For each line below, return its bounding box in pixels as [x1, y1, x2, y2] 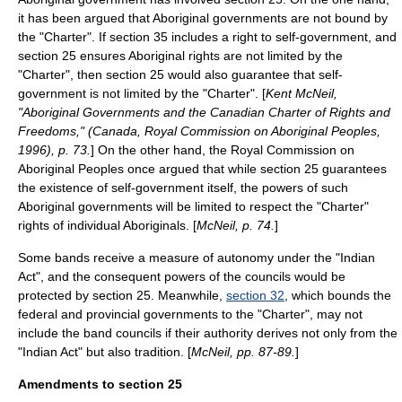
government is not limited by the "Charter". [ [18, 86, 266, 100]
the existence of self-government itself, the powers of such [18, 180, 348, 195]
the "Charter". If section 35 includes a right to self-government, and [18, 30, 397, 44]
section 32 [226, 288, 284, 302]
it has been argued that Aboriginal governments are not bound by [18, 11, 388, 25]
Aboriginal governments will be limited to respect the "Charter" [18, 199, 369, 214]
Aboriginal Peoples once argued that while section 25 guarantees [18, 162, 387, 176]
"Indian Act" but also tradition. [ [18, 345, 191, 359]
